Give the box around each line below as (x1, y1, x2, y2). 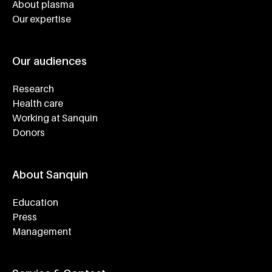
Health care (12, 97, 63, 110)
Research (12, 83, 54, 95)
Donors (12, 126, 45, 139)
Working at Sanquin (12, 112, 98, 124)
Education (12, 196, 58, 209)
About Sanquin (12, 168, 88, 182)
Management (12, 225, 72, 238)
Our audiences (12, 55, 87, 68)
